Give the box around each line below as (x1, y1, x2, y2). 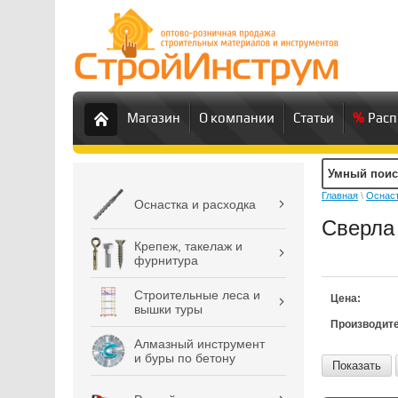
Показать (332, 359, 381, 372)
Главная (322, 190, 358, 201)
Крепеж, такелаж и (134, 239, 243, 253)
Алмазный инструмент (134, 337, 265, 351)
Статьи (293, 110, 334, 125)
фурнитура (134, 253, 198, 267)
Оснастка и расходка (134, 197, 256, 211)
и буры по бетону (134, 351, 235, 365)
